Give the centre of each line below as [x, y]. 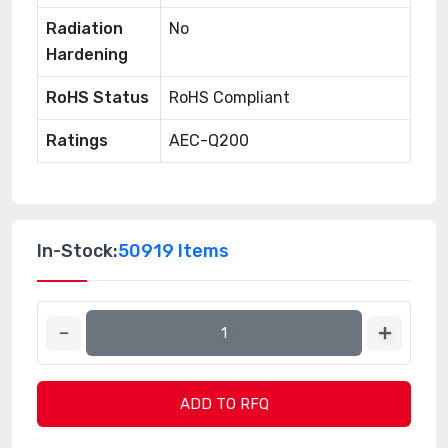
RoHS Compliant [229, 97]
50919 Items [173, 251]
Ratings [77, 140]
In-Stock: [77, 251]
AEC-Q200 [209, 140]
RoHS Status [97, 97]
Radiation [84, 28]
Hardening [87, 54]
